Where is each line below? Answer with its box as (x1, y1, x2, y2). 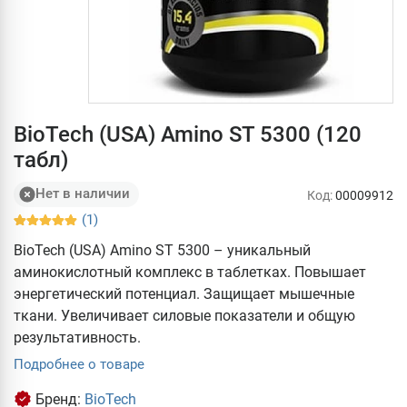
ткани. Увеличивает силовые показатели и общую (14, 306, 355, 324)
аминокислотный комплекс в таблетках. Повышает (14, 263, 366, 281)
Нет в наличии (35, 185, 130, 203)
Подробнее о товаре (14, 355, 144, 372)
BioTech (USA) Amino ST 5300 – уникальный (14, 241, 311, 259)
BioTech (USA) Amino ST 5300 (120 (14, 121, 362, 147)
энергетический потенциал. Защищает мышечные (14, 284, 354, 303)
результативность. (14, 328, 141, 346)
